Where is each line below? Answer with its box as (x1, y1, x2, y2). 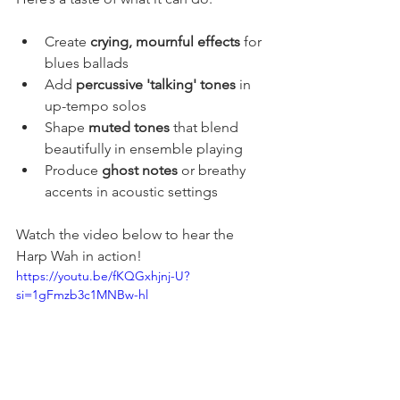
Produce (45, 161, 102, 179)
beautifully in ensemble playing (45, 139, 243, 157)
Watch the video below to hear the (16, 225, 237, 243)
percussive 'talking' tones (76, 75, 236, 93)
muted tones (88, 118, 170, 136)
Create (45, 32, 90, 50)
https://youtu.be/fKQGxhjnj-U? (16, 267, 189, 284)
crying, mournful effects (90, 32, 240, 50)
